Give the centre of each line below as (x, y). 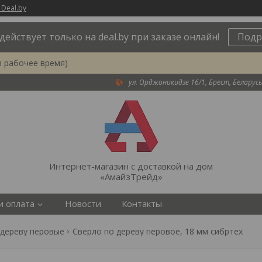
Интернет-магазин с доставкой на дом (131, 166)
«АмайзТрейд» (131, 177)
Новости (83, 204)
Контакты (142, 204)
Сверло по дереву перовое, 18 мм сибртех (158, 231)
